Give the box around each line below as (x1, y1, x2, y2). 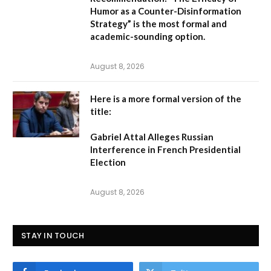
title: (90, 105, 111, 117)
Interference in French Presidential (90, 143, 241, 155)
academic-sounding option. (90, 30, 205, 42)
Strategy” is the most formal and (90, 18, 227, 29)
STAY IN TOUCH (21, 229, 85, 241)
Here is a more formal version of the (90, 93, 241, 104)
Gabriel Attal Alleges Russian (90, 131, 214, 142)
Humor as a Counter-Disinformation (90, 5, 241, 16)
